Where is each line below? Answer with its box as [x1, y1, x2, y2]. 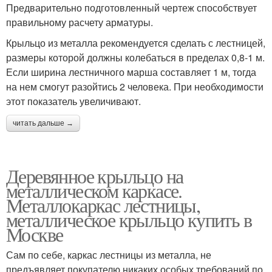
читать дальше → [13, 118, 73, 127]
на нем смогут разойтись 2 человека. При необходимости [6, 79, 263, 93]
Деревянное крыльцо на [6, 162, 183, 189]
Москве [6, 220, 63, 247]
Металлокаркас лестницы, [6, 191, 200, 218]
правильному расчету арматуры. [6, 15, 153, 29]
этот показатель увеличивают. [6, 93, 141, 108]
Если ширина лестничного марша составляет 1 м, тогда [6, 64, 256, 79]
